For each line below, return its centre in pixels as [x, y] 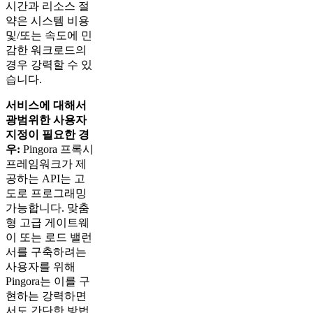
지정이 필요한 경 [48, 134]
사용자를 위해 [41, 266]
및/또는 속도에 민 [49, 35]
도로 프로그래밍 [46, 193]
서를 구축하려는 [46, 252]
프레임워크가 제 [46, 163]
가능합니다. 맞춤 [48, 208]
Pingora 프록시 [57, 149]
